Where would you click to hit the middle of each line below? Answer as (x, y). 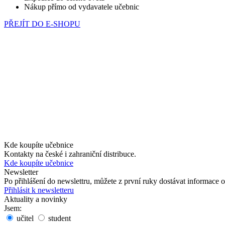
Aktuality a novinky (36, 199)
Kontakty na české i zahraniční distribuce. (70, 154)
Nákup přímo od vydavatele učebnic (82, 7)
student (59, 218)
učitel (24, 218)
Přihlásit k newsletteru (39, 190)
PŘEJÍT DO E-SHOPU (42, 24)
